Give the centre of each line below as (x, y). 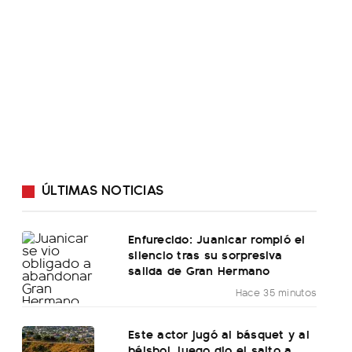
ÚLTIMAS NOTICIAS (103, 189)
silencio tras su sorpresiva (205, 255)
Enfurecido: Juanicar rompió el (217, 239)
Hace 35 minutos (276, 292)
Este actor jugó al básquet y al (219, 334)
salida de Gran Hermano (199, 270)
